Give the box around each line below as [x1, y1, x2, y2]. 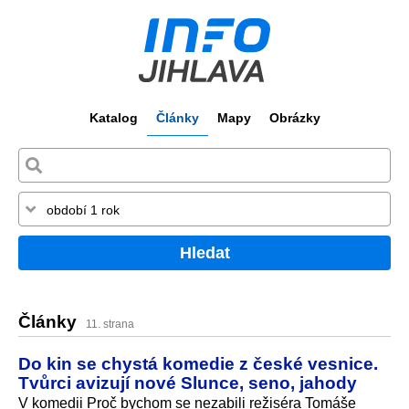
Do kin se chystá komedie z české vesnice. [18, 352, 378, 373]
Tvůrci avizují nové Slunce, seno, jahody [18, 372, 357, 393]
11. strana [86, 318, 134, 331]
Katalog [89, 110, 138, 125]
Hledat [179, 243, 230, 262]
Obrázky [268, 110, 320, 125]
